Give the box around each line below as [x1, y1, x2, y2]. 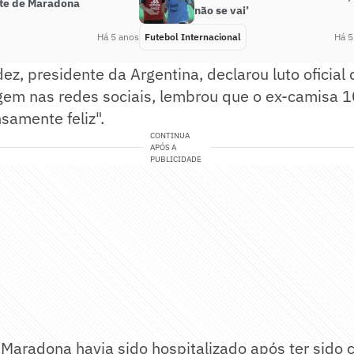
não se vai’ [194, 3, 249, 17]
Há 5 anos [97, 31, 139, 43]
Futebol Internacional [145, 31, 241, 43]
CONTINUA [150, 130, 190, 141]
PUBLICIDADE [150, 154, 202, 164]
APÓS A [150, 142, 177, 153]
